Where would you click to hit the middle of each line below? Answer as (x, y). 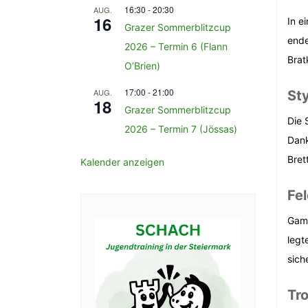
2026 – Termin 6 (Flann (176, 46)
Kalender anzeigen (122, 162)
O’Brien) (142, 66)
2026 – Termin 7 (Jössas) (181, 129)
